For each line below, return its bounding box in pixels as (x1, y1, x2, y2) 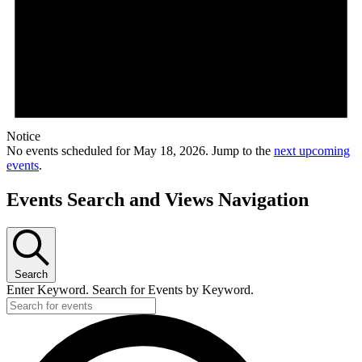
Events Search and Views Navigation (6, 189, 309, 211)
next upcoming (274, 144, 350, 158)
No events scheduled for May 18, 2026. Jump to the (6, 144, 274, 158)
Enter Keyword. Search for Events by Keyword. (6, 283, 254, 297)
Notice (6, 129, 40, 144)
